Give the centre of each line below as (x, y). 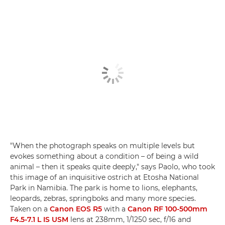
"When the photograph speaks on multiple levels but (102, 146)
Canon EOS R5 (76, 209)
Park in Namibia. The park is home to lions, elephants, (104, 188)
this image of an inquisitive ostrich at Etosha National (104, 178)
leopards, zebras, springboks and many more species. (103, 199)
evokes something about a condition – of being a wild (104, 156)
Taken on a (30, 209)
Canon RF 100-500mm (167, 209)
